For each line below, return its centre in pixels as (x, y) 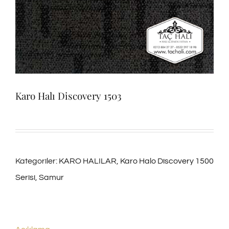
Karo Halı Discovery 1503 (68, 96)
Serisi (25, 178)
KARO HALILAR (88, 161)
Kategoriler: (37, 161)
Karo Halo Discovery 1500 (167, 161)
